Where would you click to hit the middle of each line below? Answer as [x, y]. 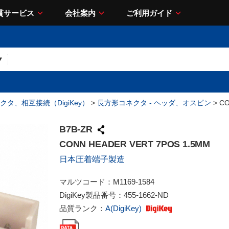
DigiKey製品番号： [91, 195]
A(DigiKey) [124, 208]
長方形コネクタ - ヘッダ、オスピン [154, 103]
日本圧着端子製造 [92, 159]
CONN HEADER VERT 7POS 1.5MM [135, 144]
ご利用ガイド [149, 13]
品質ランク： [82, 208]
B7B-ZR [76, 130]
